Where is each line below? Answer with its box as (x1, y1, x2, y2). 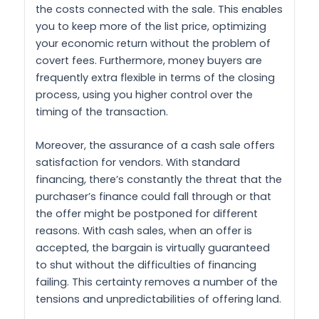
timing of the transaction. (36, 105, 168, 120)
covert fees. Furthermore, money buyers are (36, 53, 262, 68)
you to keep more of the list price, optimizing (36, 19, 266, 34)
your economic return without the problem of (36, 36, 271, 51)
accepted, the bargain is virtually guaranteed (36, 241, 270, 256)
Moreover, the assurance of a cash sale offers (36, 138, 275, 153)
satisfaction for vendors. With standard (36, 155, 240, 170)
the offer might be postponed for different (36, 206, 258, 221)
